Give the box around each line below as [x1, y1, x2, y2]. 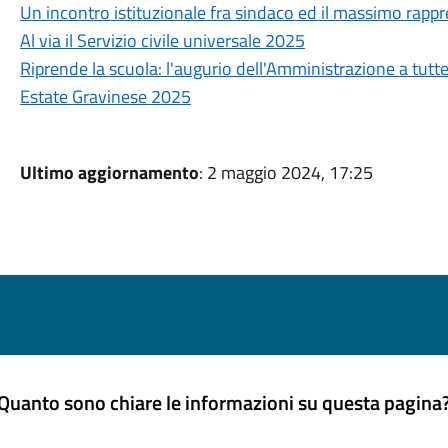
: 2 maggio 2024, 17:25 [198, 159, 373, 186]
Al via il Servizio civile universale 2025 [19, 27, 305, 54]
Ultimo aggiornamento [19, 159, 199, 186]
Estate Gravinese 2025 [19, 83, 191, 110]
